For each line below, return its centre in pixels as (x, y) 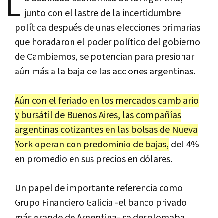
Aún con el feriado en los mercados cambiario (107, 100)
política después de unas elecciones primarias (107, 27)
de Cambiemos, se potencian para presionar (104, 57)
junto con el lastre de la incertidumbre (102, 13)
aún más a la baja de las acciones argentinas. (105, 71)
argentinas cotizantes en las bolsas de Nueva (106, 130)
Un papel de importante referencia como (99, 188)
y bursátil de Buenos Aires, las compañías (98, 115)
